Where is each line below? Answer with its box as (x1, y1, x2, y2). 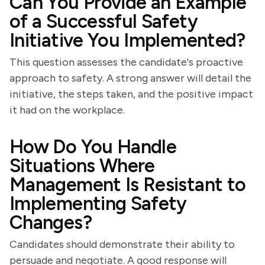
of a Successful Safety (9, 10, 198, 33)
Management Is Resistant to (9, 173, 246, 196)
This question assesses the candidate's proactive (9, 56, 243, 69)
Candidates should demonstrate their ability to (9, 238, 235, 251)
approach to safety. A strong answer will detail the (9, 72, 251, 85)
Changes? (9, 211, 92, 234)
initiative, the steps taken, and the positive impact (9, 88, 253, 101)
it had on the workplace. (9, 104, 125, 117)
